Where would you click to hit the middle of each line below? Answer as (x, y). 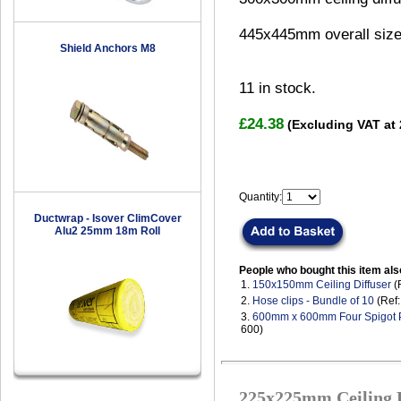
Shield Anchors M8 (107, 49)
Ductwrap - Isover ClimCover (107, 219)
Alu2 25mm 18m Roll (107, 231)
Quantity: (260, 197)
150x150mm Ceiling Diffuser (322, 285)
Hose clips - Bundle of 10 (313, 301)
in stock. (285, 89)
